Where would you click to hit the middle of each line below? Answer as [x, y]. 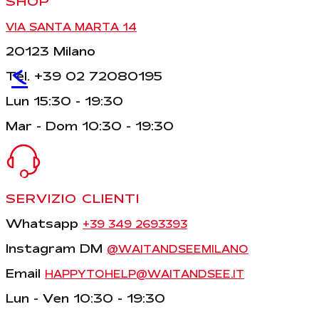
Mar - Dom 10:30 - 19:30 [90, 126]
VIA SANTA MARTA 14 [71, 27]
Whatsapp [44, 224]
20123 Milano [51, 51]
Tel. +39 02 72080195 [84, 76]
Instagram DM [56, 249]
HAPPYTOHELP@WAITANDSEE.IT [145, 274]
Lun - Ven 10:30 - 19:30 [85, 298]
